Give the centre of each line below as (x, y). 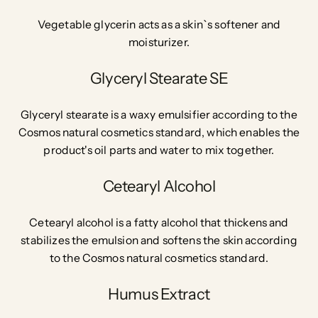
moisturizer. (159, 43)
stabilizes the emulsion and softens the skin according (159, 241)
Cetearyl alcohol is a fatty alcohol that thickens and (159, 223)
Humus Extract (159, 294)
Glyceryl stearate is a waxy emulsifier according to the (159, 115)
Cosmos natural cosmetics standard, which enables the (159, 133)
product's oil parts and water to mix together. (159, 150)
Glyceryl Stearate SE (159, 78)
